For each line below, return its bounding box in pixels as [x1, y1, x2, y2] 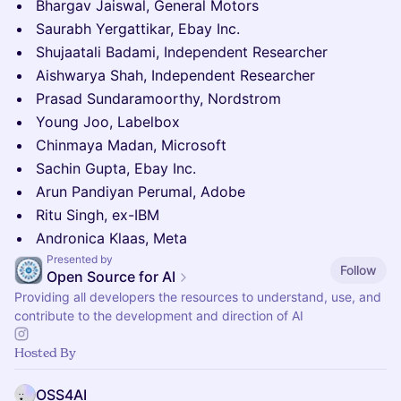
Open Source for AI [47, 268, 175, 286]
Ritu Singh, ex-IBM [36, 206, 159, 224]
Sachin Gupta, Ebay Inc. [36, 159, 196, 177]
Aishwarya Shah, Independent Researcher [36, 66, 315, 84]
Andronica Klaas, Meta [36, 229, 187, 247]
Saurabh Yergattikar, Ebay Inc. [36, 20, 240, 38]
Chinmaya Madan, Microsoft [36, 136, 226, 154]
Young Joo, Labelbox [36, 113, 180, 131]
